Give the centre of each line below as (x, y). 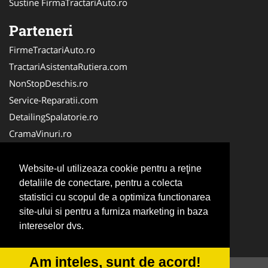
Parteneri (41, 31)
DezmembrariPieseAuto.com (68, 150)
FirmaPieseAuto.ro (47, 167)
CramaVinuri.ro (40, 133)
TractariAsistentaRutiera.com (68, 66)
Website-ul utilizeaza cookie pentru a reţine (110, 169)
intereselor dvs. (51, 226)
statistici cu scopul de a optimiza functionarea (115, 197)
